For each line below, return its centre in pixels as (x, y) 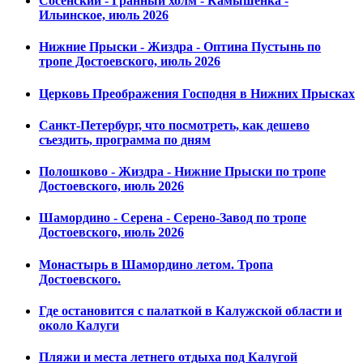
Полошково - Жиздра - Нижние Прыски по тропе (182, 172)
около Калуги (79, 325)
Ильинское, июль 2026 (104, 15)
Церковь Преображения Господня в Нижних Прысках (197, 93)
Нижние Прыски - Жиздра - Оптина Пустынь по (180, 47)
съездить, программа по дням (125, 139)
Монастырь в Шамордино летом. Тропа (156, 264)
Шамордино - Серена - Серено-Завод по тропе (173, 218)
